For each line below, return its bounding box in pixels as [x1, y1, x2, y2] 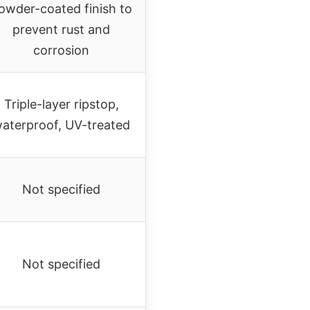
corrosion [33, 42, 89, 57]
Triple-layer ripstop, [3, 96, 119, 111]
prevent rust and [12, 21, 110, 37]
